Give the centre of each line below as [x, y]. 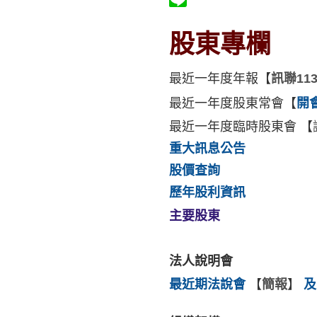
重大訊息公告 [207, 149]
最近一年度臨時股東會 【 [241, 127]
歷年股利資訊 [207, 192]
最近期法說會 [209, 284]
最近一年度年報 [214, 79]
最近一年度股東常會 [226, 103]
